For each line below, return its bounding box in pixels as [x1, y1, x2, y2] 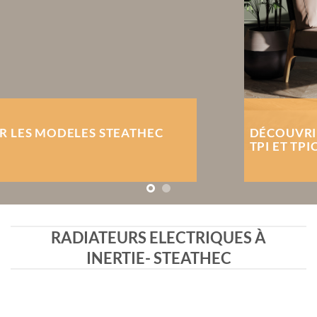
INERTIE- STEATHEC [86, 248, 231, 267]
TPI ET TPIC [5, 139, 75, 154]
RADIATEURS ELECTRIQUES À [51, 228, 266, 247]
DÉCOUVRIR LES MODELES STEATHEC [5, 126, 236, 141]
